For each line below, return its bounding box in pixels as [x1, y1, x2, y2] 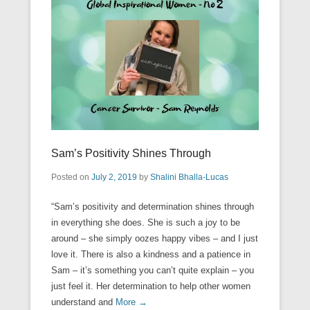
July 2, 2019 [91, 172, 137, 182]
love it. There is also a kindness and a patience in [51, 248, 250, 259]
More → [116, 296, 147, 307]
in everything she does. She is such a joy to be [51, 217, 240, 228]
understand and [51, 296, 116, 307]
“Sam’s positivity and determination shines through [51, 201, 254, 212]
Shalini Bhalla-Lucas [150, 172, 228, 182]
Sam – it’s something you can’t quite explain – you [51, 264, 254, 275]
